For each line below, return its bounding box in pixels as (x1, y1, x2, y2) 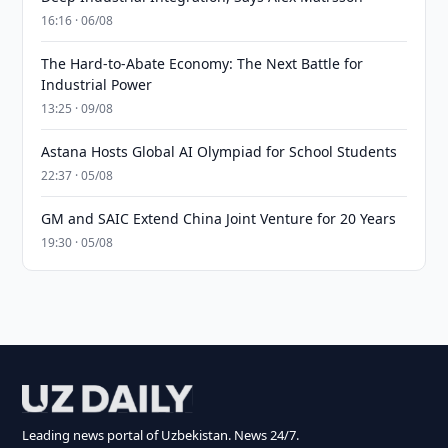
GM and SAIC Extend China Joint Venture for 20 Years (41, 209, 397, 228)
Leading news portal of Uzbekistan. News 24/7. (22, 426, 300, 444)
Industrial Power (41, 75, 153, 94)
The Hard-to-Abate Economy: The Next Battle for (41, 54, 364, 73)
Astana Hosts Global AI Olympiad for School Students (41, 142, 398, 161)
